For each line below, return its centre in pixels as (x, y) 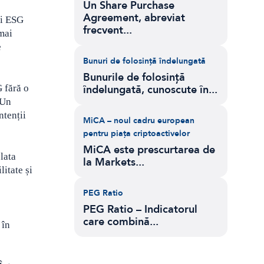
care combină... (121, 222)
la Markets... (114, 162)
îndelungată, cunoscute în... (150, 90)
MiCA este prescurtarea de (149, 150)
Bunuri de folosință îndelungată (144, 61)
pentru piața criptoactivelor (136, 133)
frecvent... (108, 30)
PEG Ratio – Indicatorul (140, 209)
